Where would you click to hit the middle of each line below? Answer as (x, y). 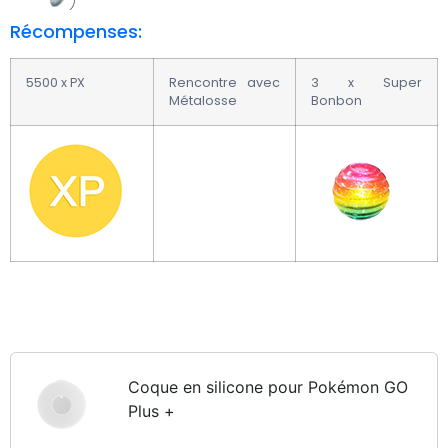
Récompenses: (76, 31)
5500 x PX (55, 82)
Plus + (151, 411)
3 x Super (366, 82)
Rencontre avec (224, 82)
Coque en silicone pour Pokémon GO (267, 387)
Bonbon (336, 100)
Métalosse (203, 100)
